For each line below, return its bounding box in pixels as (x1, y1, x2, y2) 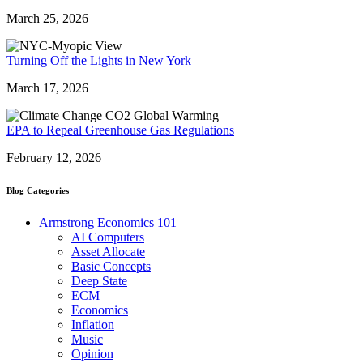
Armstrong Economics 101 (39, 215, 177, 229)
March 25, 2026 (6, 11, 88, 25)
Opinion (71, 346, 113, 361)
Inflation (71, 317, 114, 331)
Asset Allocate (71, 244, 145, 258)
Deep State (71, 273, 127, 288)
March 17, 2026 (6, 80, 88, 95)
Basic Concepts (71, 258, 151, 273)
